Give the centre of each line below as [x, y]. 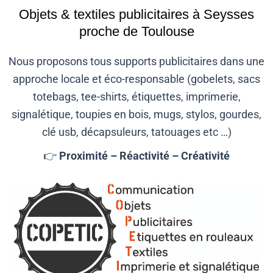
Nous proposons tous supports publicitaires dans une [136, 61]
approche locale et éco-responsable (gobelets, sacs [136, 79]
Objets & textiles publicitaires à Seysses [136, 14]
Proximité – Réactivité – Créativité [144, 156]
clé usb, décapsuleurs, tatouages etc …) [136, 132]
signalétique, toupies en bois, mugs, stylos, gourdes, [136, 114]
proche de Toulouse [136, 31]
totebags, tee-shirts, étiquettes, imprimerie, [136, 97]
